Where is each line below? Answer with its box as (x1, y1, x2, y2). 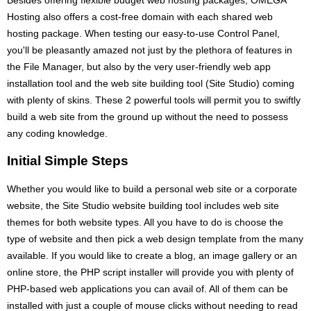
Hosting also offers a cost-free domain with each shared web (7, 10, 273, 22)
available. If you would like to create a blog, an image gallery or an (7, 249, 297, 261)
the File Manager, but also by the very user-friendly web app (7, 60, 271, 72)
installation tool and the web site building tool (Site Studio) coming (7, 77, 294, 89)
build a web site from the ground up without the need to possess (7, 110, 288, 122)
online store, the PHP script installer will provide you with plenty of (7, 266, 294, 278)
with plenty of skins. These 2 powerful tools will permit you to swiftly (7, 94, 301, 106)
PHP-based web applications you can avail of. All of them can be (7, 283, 288, 294)
